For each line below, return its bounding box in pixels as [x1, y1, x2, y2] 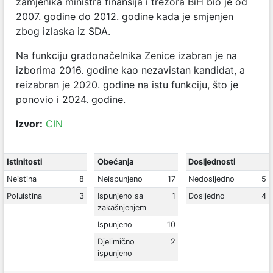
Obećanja [97, 157, 134, 166]
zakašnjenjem [97, 203, 147, 212]
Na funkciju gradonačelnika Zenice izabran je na [16, 49, 237, 62]
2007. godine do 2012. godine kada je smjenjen [16, 10, 233, 23]
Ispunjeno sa [97, 191, 144, 200]
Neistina [6, 174, 37, 183]
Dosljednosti [188, 157, 236, 166]
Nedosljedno [188, 174, 235, 183]
